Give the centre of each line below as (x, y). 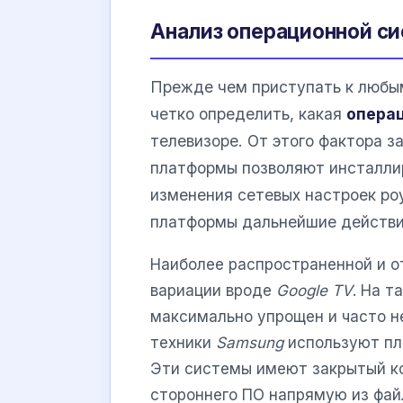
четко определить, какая (248, 114)
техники (183, 342)
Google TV (314, 290)
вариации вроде (213, 290)
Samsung (250, 342)
